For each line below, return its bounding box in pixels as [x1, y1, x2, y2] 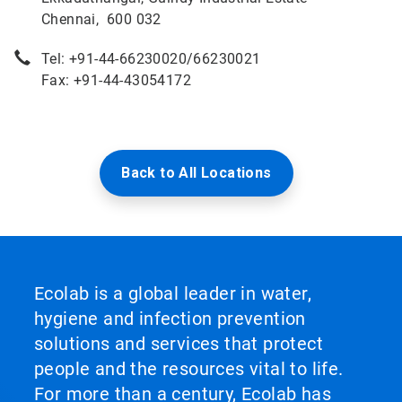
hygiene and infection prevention [34, 308, 306, 329]
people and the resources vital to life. [34, 358, 344, 380]
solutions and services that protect [34, 333, 323, 354]
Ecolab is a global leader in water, [34, 283, 311, 304]
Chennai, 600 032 [41, 11, 162, 28]
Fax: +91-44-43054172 [41, 72, 191, 89]
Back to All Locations [121, 164, 272, 181]
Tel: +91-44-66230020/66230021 [41, 50, 261, 67]
